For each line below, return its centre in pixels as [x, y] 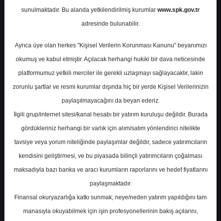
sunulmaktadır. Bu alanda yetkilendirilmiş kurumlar [89, 10]
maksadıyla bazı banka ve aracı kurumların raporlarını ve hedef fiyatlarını [110, 170]
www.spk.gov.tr [179, 10]
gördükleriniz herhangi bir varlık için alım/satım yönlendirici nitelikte [110, 128]
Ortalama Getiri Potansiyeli [65, 195]
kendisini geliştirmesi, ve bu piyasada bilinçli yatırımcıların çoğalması [110, 156]
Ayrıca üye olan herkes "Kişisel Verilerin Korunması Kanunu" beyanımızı [110, 45]
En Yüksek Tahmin [50, 152]
